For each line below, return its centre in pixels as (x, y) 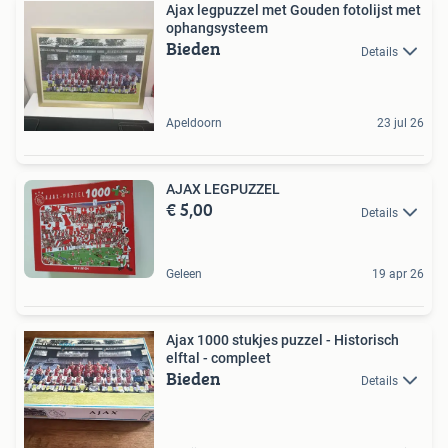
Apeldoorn (194, 123)
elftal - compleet (218, 358)
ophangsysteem (217, 28)
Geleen (184, 274)
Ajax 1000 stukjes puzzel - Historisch (282, 340)
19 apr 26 (398, 274)
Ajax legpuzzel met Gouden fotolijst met (293, 10)
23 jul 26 (400, 123)
